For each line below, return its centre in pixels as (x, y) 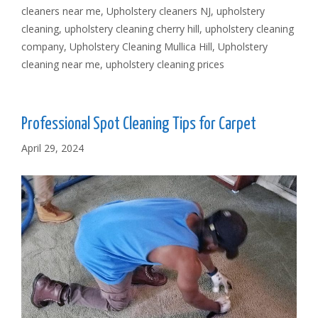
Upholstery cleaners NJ (159, 11)
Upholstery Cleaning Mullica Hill (141, 46)
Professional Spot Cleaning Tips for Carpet (139, 124)
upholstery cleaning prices (165, 64)
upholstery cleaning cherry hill (132, 28)
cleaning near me (61, 64)
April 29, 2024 (53, 148)
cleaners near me (61, 11)
